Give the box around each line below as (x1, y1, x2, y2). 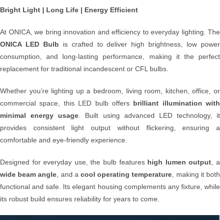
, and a (56, 170, 81, 178)
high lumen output (147, 158, 212, 166)
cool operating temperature (81, 170, 172, 178)
